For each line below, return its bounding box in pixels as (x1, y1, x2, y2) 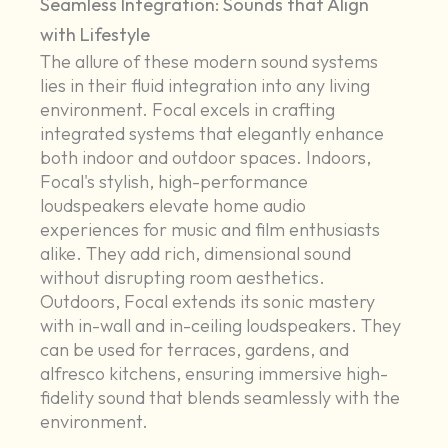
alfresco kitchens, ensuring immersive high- (40, 362, 389, 386)
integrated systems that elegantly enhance (40, 122, 385, 146)
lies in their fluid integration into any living (40, 74, 371, 98)
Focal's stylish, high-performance (40, 170, 309, 194)
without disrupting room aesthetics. (40, 266, 326, 290)
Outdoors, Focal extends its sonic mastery (40, 290, 376, 314)
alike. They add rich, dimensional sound (40, 242, 352, 266)
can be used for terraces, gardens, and (40, 338, 350, 362)
